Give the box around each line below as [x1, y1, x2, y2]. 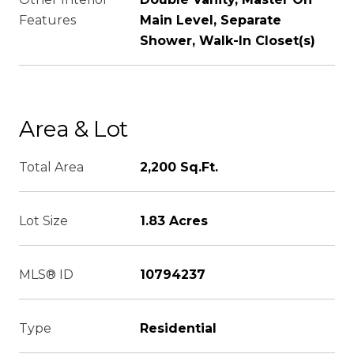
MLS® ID [19, 267, 73, 282]
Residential [140, 321, 217, 336]
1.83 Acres [140, 213, 208, 228]
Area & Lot [19, 115, 128, 142]
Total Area [19, 160, 84, 175]
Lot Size [19, 213, 68, 228]
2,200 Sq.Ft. [140, 160, 218, 175]
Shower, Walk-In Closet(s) [140, 33, 315, 48]
